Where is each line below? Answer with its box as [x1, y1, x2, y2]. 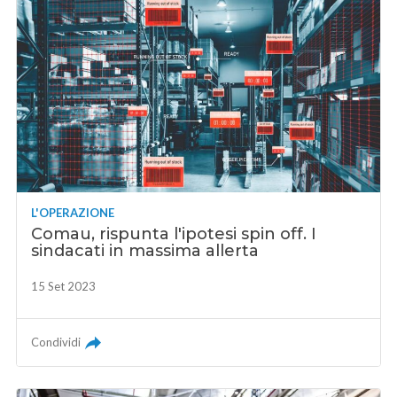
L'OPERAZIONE [31, 205, 115, 220]
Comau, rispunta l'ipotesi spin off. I [31, 223, 317, 244]
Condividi [31, 334, 82, 349]
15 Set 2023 [31, 278, 97, 293]
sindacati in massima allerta [31, 240, 260, 261]
